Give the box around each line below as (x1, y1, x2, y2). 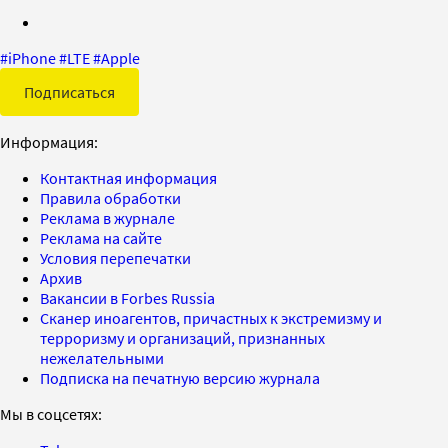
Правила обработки (40, 187, 181, 208)
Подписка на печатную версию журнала (40, 367, 320, 388)
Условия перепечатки (40, 247, 191, 268)
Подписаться (24, 81, 115, 102)
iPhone (8, 47, 56, 68)
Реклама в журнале (40, 207, 175, 228)
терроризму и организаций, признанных (40, 327, 325, 348)
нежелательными (40, 347, 164, 368)
